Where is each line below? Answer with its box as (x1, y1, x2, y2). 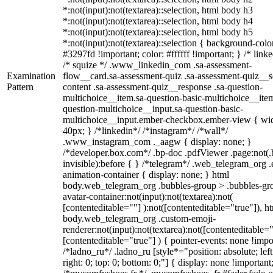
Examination (7, 71, 55, 81)
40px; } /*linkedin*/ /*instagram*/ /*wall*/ (63, 126, 228, 136)
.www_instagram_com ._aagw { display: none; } (63, 136, 252, 147)
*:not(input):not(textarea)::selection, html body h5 (63, 27, 253, 37)
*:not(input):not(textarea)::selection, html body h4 (63, 16, 253, 26)
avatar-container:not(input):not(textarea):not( (63, 191, 233, 202)
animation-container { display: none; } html (63, 169, 229, 180)
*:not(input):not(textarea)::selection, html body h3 (63, 5, 253, 15)
